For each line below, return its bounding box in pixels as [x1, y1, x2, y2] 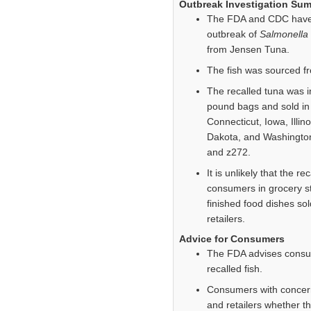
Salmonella [260, 28, 308, 40]
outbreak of [207, 28, 260, 40]
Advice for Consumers [179, 233, 285, 245]
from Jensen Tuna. [207, 44, 289, 56]
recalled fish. [207, 263, 262, 275]
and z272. [207, 146, 251, 158]
